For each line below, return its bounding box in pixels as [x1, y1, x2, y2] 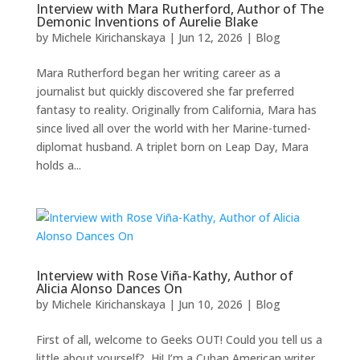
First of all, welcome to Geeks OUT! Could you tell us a [35, 332, 322, 348]
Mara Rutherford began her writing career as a [35, 65, 280, 81]
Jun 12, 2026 [178, 30, 243, 46]
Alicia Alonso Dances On [35, 280, 182, 298]
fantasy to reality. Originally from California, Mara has [35, 102, 317, 118]
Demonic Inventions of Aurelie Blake [35, 13, 258, 31]
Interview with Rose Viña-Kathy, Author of [35, 267, 293, 285]
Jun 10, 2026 [178, 297, 243, 313]
